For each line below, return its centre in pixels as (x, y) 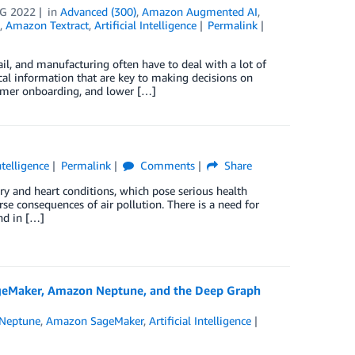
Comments (166, 165)
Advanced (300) (99, 11)
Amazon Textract (47, 25)
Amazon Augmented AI (200, 11)
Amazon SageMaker (95, 320)
